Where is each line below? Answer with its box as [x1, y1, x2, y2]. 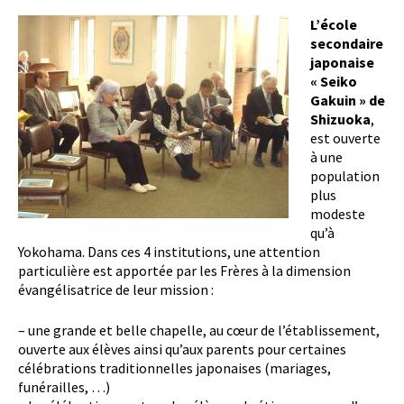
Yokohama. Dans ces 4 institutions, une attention [18, 243, 320, 261]
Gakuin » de [310, 91, 385, 109]
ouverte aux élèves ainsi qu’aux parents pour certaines [18, 340, 346, 358]
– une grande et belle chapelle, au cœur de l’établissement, [18, 321, 380, 339]
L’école [310, 15, 357, 33]
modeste [310, 205, 365, 223]
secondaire [310, 34, 383, 52]
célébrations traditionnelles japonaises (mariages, [18, 359, 331, 377]
